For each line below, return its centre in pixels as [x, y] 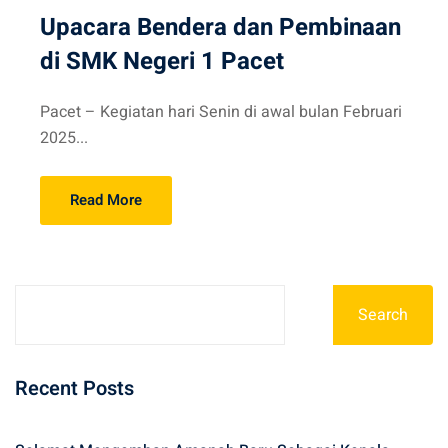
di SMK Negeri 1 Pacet [162, 62]
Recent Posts [74, 389]
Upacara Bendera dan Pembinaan [220, 28]
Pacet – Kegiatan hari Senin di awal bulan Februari [221, 112]
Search [383, 315]
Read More [106, 200]
